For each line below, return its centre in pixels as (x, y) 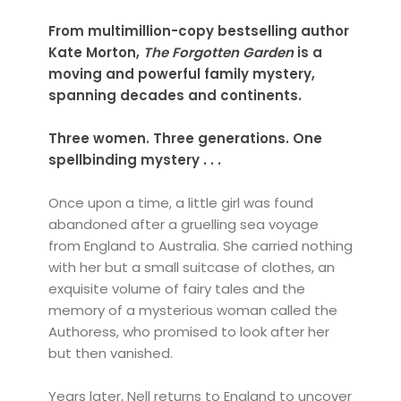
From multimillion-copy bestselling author (198, 31)
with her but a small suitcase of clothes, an (191, 268)
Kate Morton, (95, 53)
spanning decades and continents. (175, 96)
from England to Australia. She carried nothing (200, 246)
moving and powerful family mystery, (181, 74)
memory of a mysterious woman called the (192, 311)
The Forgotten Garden (218, 53)
